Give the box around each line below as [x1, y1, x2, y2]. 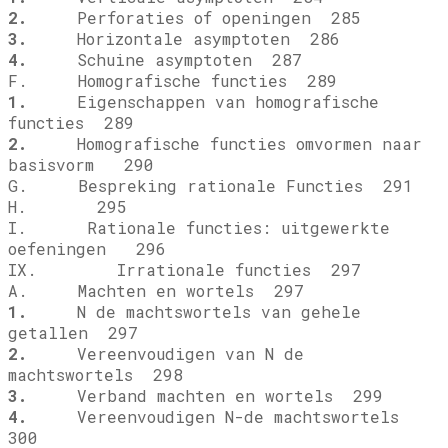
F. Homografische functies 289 [8, 70, 337, 92]
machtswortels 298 [8, 364, 183, 386]
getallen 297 [8, 322, 138, 344]
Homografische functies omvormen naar [27, 133, 422, 155]
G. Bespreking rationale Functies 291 [8, 175, 413, 197]
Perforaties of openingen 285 [27, 7, 361, 29]
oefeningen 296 [8, 238, 166, 260]
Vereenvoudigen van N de [27, 343, 304, 365]
